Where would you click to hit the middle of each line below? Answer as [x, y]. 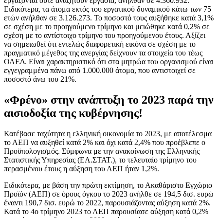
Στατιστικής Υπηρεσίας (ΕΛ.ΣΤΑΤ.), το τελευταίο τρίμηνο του [100, 160]
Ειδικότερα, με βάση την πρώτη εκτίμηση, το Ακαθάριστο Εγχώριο [108, 185]
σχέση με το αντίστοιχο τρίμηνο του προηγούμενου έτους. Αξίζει [105, 35]
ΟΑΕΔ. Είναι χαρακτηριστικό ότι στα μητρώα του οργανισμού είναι [109, 61]
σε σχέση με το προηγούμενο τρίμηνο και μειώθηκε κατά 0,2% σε [107, 26]
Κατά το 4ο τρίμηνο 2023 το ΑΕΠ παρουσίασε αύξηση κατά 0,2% [106, 211]
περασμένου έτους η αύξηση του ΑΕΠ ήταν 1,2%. [82, 168]
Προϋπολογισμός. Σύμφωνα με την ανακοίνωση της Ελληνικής [102, 151]
